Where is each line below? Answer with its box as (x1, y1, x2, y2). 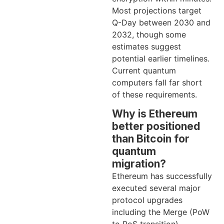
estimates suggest (112, 41, 181, 51)
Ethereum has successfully (112, 171, 212, 181)
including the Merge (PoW (112, 207, 209, 217)
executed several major (112, 183, 200, 193)
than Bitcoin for (112, 132, 189, 145)
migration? (112, 157, 166, 170)
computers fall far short (112, 77, 202, 87)
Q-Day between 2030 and (112, 17, 210, 27)
